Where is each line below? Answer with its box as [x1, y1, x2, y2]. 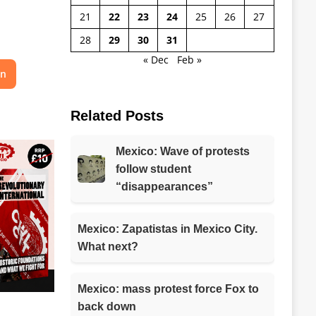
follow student [115, 162, 191, 175]
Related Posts [70, 107, 164, 123]
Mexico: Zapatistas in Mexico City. [77, 222, 257, 235]
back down [77, 300, 136, 312]
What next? [77, 240, 138, 253]
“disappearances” [115, 180, 213, 193]
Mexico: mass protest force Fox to [77, 282, 259, 295]
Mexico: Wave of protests [115, 145, 250, 157]
